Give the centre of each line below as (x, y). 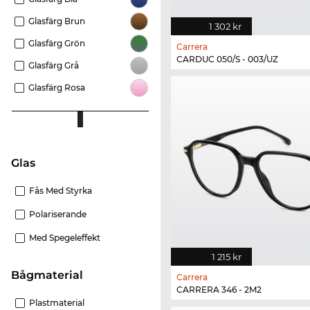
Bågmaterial (51, 275)
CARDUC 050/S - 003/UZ (227, 59)
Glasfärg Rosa (57, 87)
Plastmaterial (57, 302)
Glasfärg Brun (57, 21)
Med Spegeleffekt (65, 237)
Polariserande (58, 214)
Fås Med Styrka (61, 190)
